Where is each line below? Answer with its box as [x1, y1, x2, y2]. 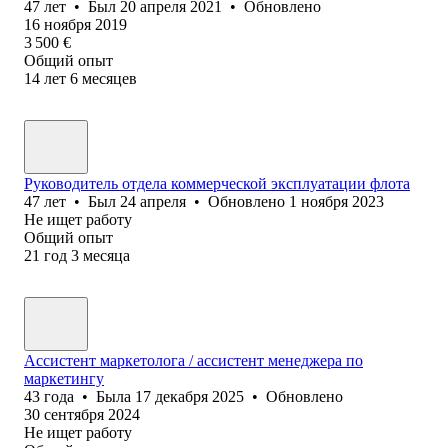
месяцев [82, 69, 137, 87]
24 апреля [120, 192, 186, 210]
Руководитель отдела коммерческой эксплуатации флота [24, 174, 410, 192]
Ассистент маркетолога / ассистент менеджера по [24, 351, 363, 369]
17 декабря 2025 [135, 387, 244, 405]
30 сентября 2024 [24, 405, 140, 423]
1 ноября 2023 [289, 192, 384, 210]
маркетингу [24, 369, 104, 387]
